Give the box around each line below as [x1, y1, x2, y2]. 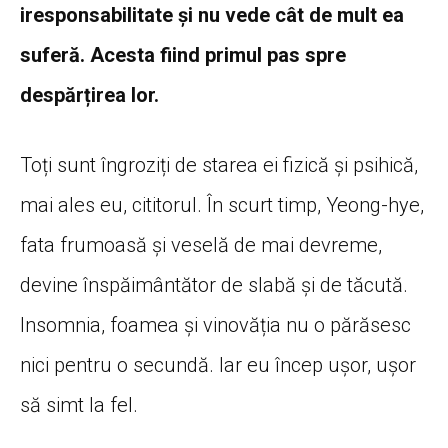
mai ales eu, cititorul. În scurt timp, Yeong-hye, [20, 192, 424, 217]
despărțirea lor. [20, 82, 159, 107]
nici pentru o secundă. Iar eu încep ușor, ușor [20, 352, 416, 377]
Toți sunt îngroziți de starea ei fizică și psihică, [20, 152, 418, 177]
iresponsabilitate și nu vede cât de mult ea [20, 2, 404, 27]
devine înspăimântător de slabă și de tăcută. [20, 272, 408, 297]
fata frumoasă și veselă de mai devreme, [20, 232, 382, 257]
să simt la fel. [20, 392, 138, 417]
